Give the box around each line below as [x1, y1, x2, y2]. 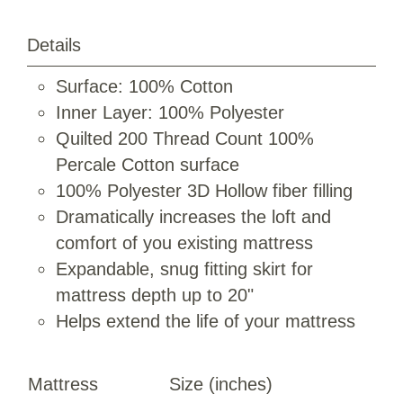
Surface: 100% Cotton [56, 76, 233, 96]
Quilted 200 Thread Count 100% [56, 129, 314, 148]
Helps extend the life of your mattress [56, 311, 355, 331]
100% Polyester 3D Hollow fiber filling [56, 181, 353, 201]
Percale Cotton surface [56, 155, 239, 175]
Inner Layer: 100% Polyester [56, 103, 284, 122]
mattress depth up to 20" [56, 285, 254, 305]
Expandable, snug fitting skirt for [56, 259, 313, 279]
